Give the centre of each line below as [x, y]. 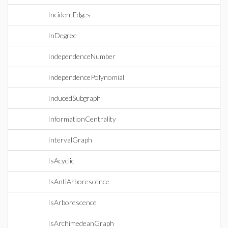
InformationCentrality [82, 119]
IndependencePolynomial [86, 77]
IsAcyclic [61, 161]
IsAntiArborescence [79, 181]
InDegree [62, 35]
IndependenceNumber [82, 56]
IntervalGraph [70, 140]
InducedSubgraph [74, 98]
